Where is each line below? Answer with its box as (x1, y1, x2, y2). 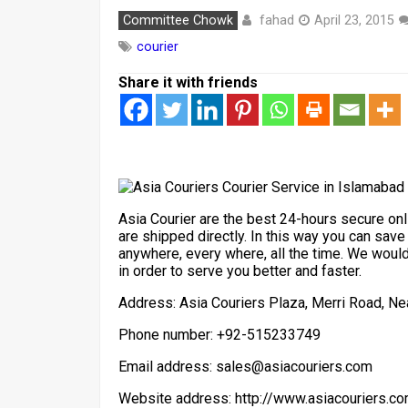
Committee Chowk (123, 13, 233, 28)
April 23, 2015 (314, 13, 394, 28)
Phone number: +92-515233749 (118, 326, 321, 343)
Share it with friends (118, 74, 258, 91)
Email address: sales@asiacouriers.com (118, 358, 372, 375)
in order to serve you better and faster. (118, 262, 362, 280)
